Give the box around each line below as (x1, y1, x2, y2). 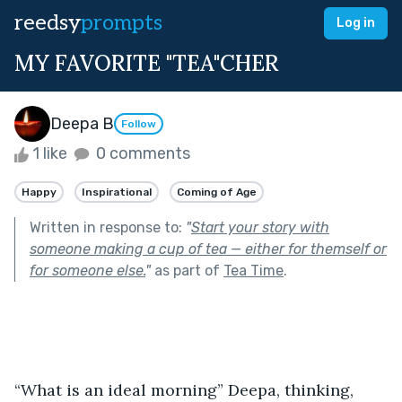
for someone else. (30, 261, 145, 279)
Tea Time (223, 261, 284, 279)
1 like (29, 144, 71, 163)
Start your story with (191, 218, 329, 236)
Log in (336, 15, 375, 31)
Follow (121, 118, 156, 131)
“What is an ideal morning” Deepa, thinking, (14, 379, 358, 400)
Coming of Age (177, 185, 257, 198)
